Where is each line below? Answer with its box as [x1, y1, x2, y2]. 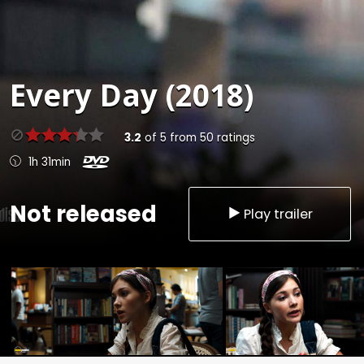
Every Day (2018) [10, 75, 253, 116]
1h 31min [28, 154, 71, 171]
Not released [10, 197, 157, 230]
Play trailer [244, 204, 313, 223]
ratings [213, 130, 255, 146]
